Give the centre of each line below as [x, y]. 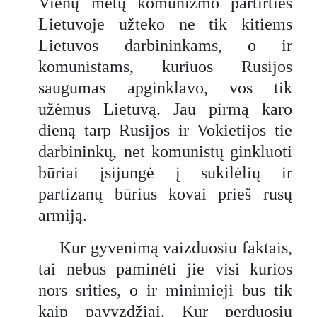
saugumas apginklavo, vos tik [165, 87]
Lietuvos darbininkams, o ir [165, 45]
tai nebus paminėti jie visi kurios [165, 269]
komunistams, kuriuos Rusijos [165, 66]
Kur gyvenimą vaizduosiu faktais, [176, 247]
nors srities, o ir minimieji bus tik [165, 290]
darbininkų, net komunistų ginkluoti [165, 151]
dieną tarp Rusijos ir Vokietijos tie [165, 130]
